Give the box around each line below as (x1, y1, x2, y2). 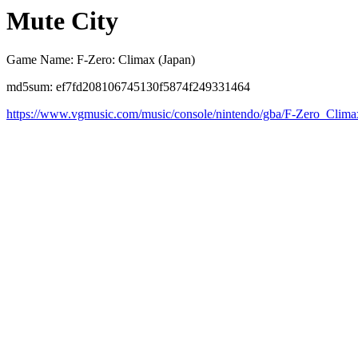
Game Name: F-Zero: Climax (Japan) (6, 53, 195, 67)
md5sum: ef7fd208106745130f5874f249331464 (6, 80, 250, 94)
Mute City (6, 6, 118, 35)
